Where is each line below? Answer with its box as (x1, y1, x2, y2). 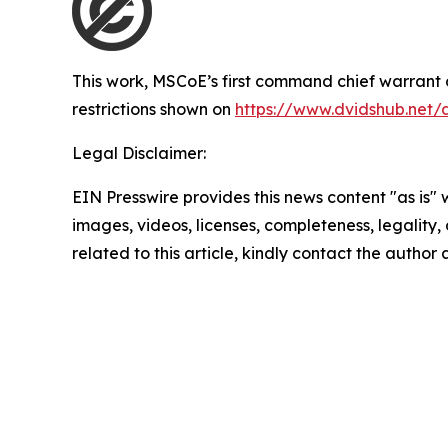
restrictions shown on (72, 99, 235, 120)
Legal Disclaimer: (72, 143, 206, 164)
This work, (72, 71, 152, 92)
